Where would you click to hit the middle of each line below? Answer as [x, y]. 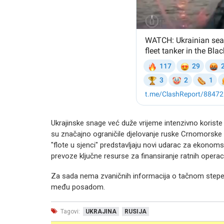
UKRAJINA [101, 211]
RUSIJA [135, 211]
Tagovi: [69, 211]
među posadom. [78, 187]
